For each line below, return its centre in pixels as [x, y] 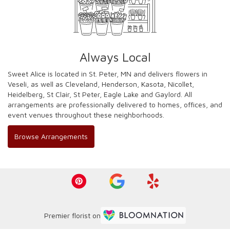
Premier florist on [72, 216]
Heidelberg [25, 94]
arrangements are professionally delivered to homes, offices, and [115, 104]
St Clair [58, 94]
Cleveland [81, 84]
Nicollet [180, 84]
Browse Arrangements [51, 136]
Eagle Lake [121, 94]
